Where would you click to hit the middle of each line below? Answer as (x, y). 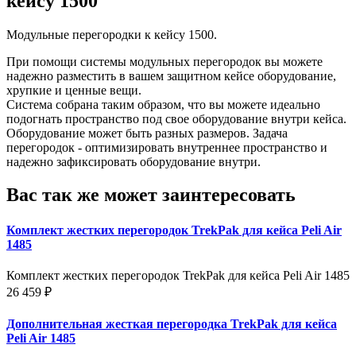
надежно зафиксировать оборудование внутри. (133, 161)
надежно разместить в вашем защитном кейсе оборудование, (171, 75)
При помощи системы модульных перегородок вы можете (164, 61)
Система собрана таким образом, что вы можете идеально (163, 104)
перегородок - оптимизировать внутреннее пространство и (167, 147)
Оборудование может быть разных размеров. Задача (147, 133)
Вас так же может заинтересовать (151, 195)
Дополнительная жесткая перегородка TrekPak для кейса (172, 324)
